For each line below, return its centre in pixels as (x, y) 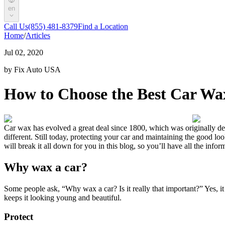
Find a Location (103, 26)
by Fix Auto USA (32, 70)
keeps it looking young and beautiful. (63, 197)
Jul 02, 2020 (24, 52)
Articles (38, 35)
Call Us (16, 26)
